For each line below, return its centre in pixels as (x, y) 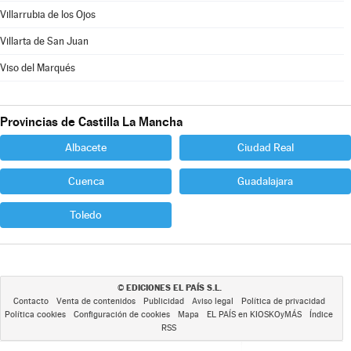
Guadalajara (265, 181)
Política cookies (35, 315)
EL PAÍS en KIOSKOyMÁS (254, 315)
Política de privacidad (283, 301)
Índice (321, 315)
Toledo (86, 215)
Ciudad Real (265, 147)
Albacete (86, 147)
